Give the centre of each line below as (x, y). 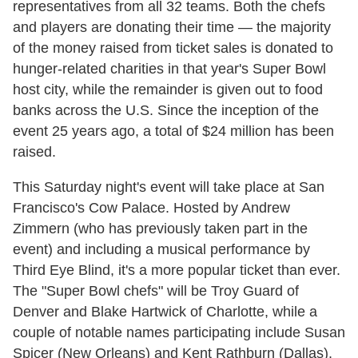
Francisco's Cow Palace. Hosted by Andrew (151, 208)
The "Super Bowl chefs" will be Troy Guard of (156, 291)
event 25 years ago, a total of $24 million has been (173, 131)
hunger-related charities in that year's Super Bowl (169, 69)
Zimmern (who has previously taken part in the (160, 229)
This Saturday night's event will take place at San (169, 187)
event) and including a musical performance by (161, 250)
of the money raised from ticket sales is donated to (173, 48)
